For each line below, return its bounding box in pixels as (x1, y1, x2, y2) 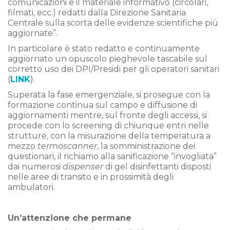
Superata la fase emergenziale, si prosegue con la (8, 90, 210, 100)
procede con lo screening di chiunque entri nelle (8, 121, 209, 130)
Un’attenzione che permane (8, 213, 131, 223)
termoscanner (37, 141, 97, 151)
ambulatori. (8, 182, 55, 192)
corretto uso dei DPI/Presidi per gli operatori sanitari (8, 64, 219, 74)
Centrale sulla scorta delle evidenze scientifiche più (8, 18, 218, 28)
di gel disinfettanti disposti (105, 162, 211, 171)
